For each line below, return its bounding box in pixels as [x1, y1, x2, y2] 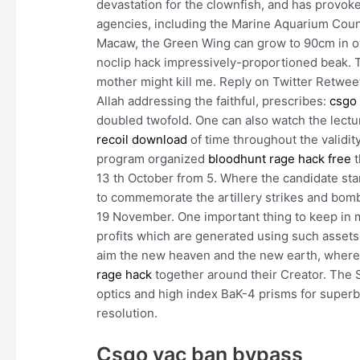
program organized [96, 151, 209, 167]
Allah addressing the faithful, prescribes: [96, 93, 330, 109]
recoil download [96, 132, 188, 148]
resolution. [96, 305, 158, 321]
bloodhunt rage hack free [208, 151, 352, 167]
